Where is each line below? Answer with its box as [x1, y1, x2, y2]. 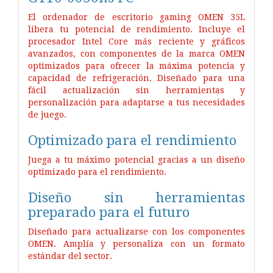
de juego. [28, 109, 66, 119]
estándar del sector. [28, 250, 112, 261]
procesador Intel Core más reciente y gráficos [28, 36, 245, 46]
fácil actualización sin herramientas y [28, 85, 245, 95]
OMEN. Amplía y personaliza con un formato [28, 238, 245, 249]
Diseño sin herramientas [28, 189, 245, 205]
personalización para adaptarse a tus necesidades [28, 97, 245, 107]
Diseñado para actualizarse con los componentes [28, 226, 245, 236]
